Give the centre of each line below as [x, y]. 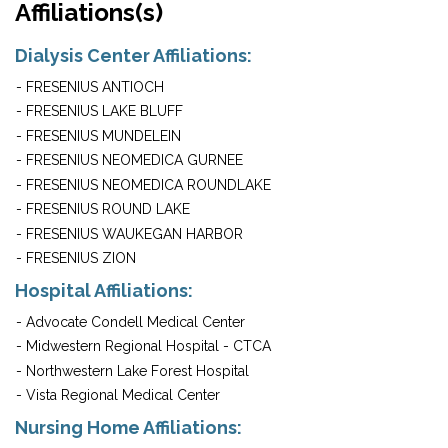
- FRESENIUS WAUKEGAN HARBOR [129, 233]
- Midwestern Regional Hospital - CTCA [143, 346]
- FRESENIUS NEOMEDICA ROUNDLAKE [143, 184]
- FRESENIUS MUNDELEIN [98, 135]
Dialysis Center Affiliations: [133, 55]
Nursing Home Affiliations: [128, 427]
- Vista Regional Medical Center [117, 395]
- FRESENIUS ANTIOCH [89, 86]
